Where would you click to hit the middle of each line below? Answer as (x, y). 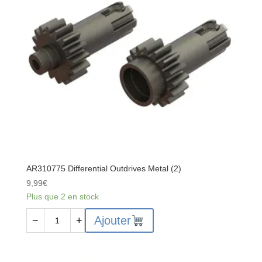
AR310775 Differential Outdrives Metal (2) (104, 169)
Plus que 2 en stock (62, 197)
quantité (41, 215)
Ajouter (112, 221)
